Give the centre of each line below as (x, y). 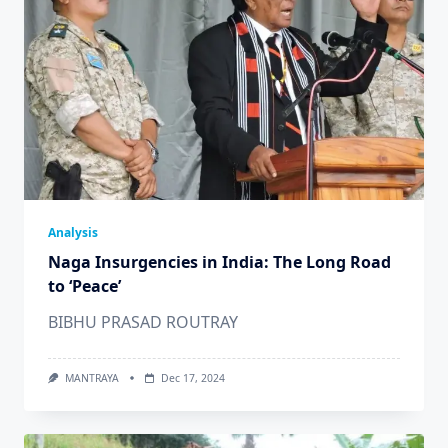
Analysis (73, 232)
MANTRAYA (91, 378)
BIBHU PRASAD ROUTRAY (143, 322)
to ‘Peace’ (84, 286)
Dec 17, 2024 (192, 378)
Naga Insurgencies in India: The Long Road (219, 262)
